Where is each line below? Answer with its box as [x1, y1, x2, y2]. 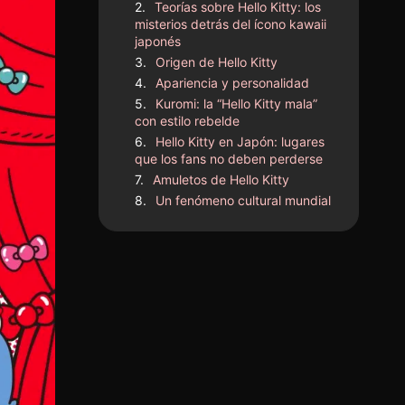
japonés [135, 33, 182, 49]
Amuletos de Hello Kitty [153, 172, 290, 187]
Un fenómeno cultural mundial [155, 193, 332, 208]
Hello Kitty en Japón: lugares [155, 134, 325, 149]
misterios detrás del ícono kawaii [135, 16, 327, 32]
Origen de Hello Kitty [155, 54, 278, 70]
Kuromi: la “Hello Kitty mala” [155, 96, 318, 111]
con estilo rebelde [135, 113, 240, 128]
